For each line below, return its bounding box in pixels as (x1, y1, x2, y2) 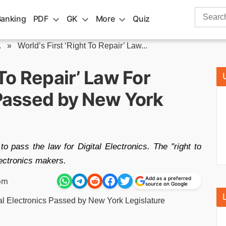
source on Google (145, 181, 188, 187)
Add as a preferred (145, 175, 191, 181)
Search (194, 8, 220, 17)
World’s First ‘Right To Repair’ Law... (18, 41, 147, 50)
